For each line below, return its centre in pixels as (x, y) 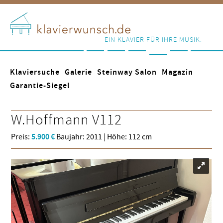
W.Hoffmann (52, 120)
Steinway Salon (127, 72)
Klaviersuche (35, 72)
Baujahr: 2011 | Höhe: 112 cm (104, 137)
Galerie (78, 72)
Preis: (21, 137)
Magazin (177, 72)
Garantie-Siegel (40, 86)
